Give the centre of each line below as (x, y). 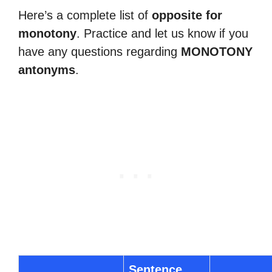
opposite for (187, 15)
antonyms (47, 70)
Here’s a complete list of (85, 15)
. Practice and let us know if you (162, 33)
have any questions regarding (100, 52)
